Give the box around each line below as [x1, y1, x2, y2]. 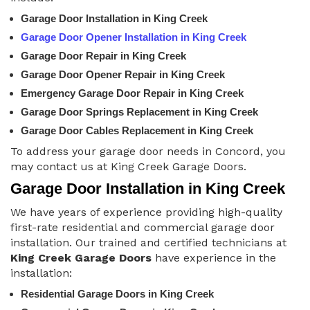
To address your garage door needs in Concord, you [10, 145, 286, 158]
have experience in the [152, 251, 276, 265]
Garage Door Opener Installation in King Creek [21, 31, 246, 44]
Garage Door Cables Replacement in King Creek [21, 125, 253, 137]
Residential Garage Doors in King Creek [21, 288, 214, 300]
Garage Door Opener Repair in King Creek [21, 69, 225, 81]
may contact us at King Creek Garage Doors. [10, 160, 246, 174]
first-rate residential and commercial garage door [10, 221, 275, 235]
